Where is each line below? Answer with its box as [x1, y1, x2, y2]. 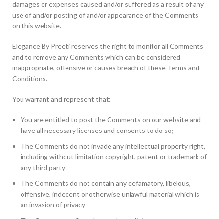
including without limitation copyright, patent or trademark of [21, 153, 207, 161]
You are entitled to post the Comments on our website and [21, 115, 201, 124]
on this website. [12, 22, 61, 30]
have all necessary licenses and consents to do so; [21, 126, 174, 134]
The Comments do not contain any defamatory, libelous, [21, 179, 191, 187]
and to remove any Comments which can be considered [12, 53, 180, 61]
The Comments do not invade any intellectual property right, [21, 142, 205, 150]
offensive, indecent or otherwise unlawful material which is [21, 190, 199, 198]
